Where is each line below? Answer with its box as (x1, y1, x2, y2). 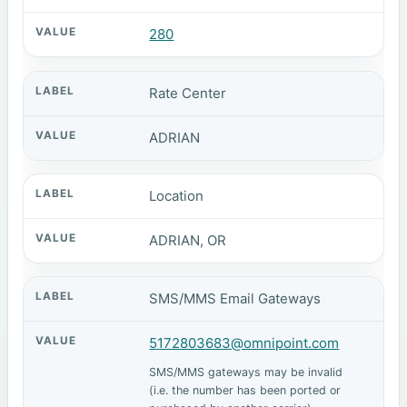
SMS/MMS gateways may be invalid (149, 364, 343, 379)
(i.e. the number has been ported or (149, 382, 342, 397)
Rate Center (149, 84, 227, 102)
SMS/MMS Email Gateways (149, 290, 322, 308)
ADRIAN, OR (149, 231, 227, 249)
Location (149, 186, 204, 204)
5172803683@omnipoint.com (149, 334, 340, 352)
